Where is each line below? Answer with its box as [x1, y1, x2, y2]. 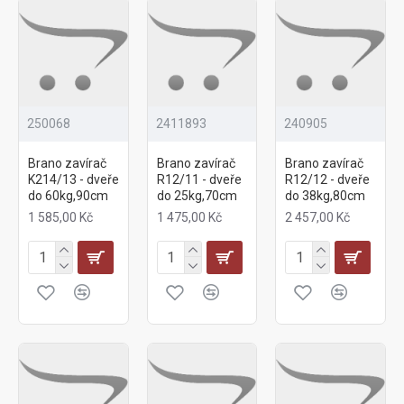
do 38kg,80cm [285, 188, 366, 203]
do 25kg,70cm [156, 188, 237, 203]
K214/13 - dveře [28, 171, 119, 187]
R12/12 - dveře [285, 171, 371, 187]
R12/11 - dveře [156, 171, 242, 187]
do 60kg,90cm [28, 188, 108, 203]
